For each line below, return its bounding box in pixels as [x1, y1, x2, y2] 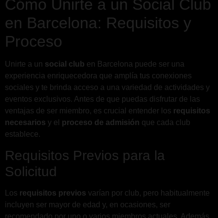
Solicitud [5, 163, 57, 179]
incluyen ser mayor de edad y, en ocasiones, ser [5, 200, 170, 209]
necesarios [5, 118, 46, 127]
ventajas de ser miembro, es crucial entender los [5, 107, 173, 115]
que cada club [140, 118, 190, 127]
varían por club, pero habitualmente [86, 188, 210, 197]
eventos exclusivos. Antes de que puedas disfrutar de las [5, 95, 200, 104]
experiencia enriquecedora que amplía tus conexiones [5, 72, 192, 80]
